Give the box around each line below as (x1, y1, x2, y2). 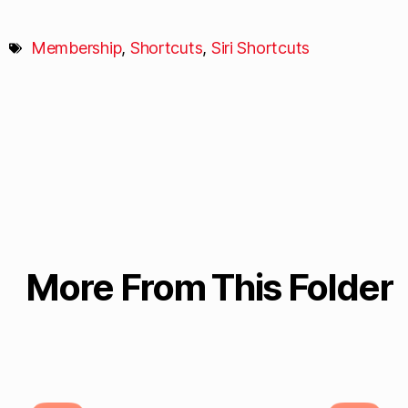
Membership (31, 38, 122, 57)
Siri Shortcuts (210, 38, 311, 57)
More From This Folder (25, 265, 393, 310)
